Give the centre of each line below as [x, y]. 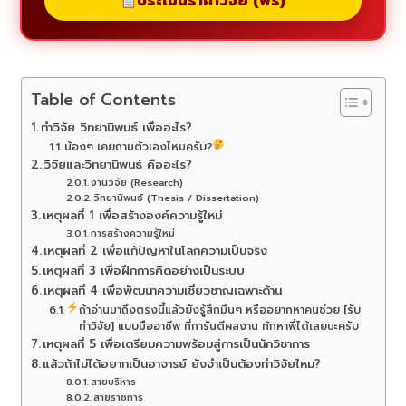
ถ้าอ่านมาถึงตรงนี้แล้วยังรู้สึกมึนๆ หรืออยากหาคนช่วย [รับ [220, 310]
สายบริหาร [114, 382]
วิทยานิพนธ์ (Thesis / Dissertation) [177, 198]
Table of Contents [103, 99]
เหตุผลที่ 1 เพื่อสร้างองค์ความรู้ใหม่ [133, 216]
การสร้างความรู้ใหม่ [133, 233]
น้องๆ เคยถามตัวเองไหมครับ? [138, 147]
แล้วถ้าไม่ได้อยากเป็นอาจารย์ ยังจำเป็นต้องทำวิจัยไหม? [182, 365]
